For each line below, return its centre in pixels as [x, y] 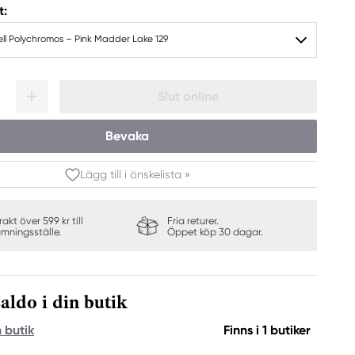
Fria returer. [193, 221]
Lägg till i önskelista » [135, 174]
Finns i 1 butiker [267, 330]
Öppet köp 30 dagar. [215, 232]
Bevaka [127, 136]
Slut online [188, 96]
